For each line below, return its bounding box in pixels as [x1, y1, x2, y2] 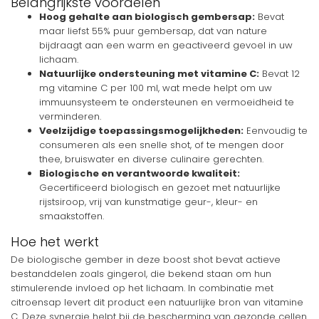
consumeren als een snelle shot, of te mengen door [39, 137, 284, 152]
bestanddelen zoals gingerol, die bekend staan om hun [11, 267, 271, 281]
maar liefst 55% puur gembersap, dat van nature [39, 23, 267, 38]
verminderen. [39, 109, 101, 123]
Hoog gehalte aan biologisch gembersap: [39, 9, 255, 23]
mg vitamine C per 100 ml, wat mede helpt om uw [39, 80, 272, 95]
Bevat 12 [259, 66, 300, 80]
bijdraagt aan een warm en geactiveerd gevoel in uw [39, 38, 293, 52]
